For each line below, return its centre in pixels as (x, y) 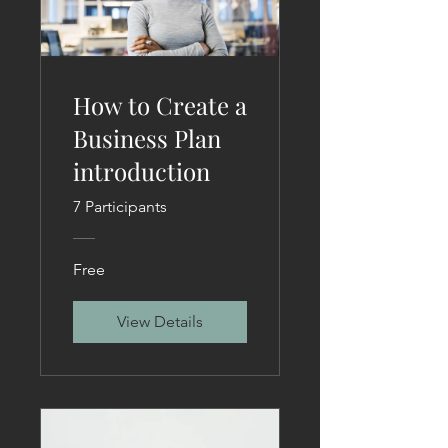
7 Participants (120, 206)
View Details (160, 321)
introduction (141, 170)
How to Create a (160, 104)
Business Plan (147, 137)
